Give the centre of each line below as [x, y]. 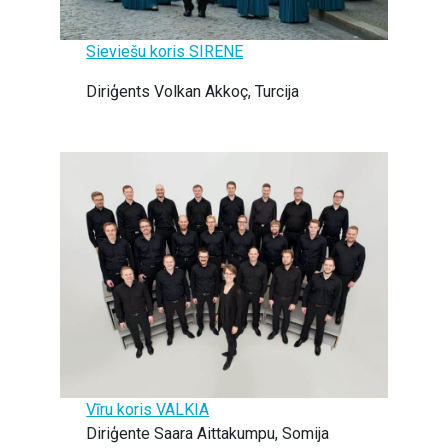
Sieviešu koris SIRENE [165, 51]
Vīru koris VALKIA [148, 410]
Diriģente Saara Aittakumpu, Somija [208, 434]
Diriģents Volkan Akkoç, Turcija [193, 91]
